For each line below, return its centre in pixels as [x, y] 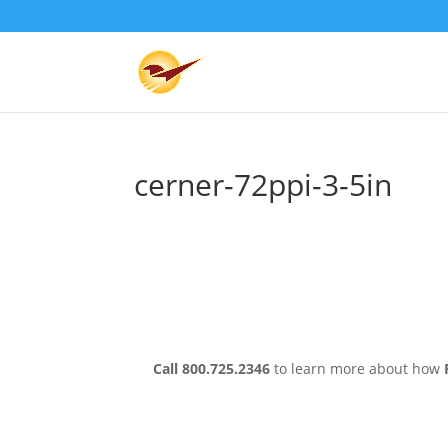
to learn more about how [358, 368]
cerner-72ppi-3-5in [263, 184]
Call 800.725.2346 [213, 368]
